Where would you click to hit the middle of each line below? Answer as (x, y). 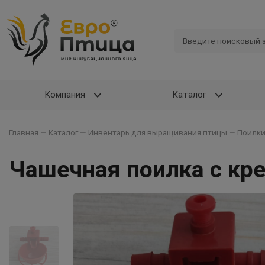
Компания (64, 95)
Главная (24, 132)
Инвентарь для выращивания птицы (158, 132)
